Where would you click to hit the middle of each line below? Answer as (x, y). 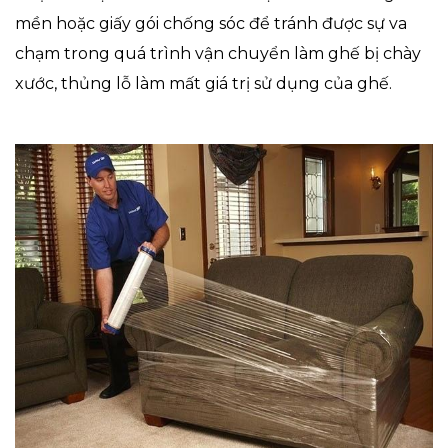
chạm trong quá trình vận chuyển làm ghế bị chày (218, 54)
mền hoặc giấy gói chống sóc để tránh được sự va (211, 24)
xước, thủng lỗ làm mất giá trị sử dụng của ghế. (203, 84)
